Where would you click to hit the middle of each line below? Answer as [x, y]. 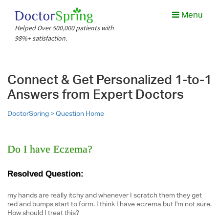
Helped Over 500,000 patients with [65, 28]
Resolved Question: [45, 174]
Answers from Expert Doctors [96, 94]
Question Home [80, 113]
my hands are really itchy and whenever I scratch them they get [105, 195]
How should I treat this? [43, 213]
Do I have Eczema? [50, 149]
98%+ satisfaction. [41, 38]
